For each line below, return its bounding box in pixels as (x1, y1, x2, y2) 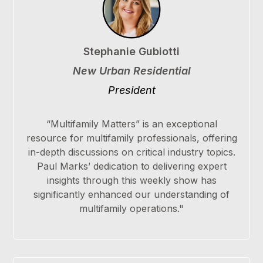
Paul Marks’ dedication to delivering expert (36, 160, 227, 173)
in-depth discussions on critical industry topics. (28, 146, 235, 159)
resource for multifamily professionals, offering (26, 132, 237, 144)
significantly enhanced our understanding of (33, 188, 230, 201)
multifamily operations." (79, 203, 184, 215)
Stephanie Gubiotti (83, 45, 180, 58)
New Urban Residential (72, 65, 191, 77)
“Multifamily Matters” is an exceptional (46, 118, 217, 130)
